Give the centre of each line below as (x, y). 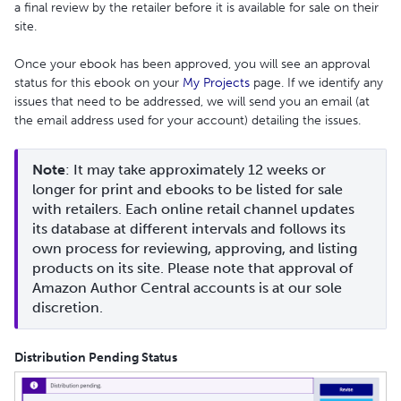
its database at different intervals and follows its (189, 229)
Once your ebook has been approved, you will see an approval (192, 64)
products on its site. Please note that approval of (192, 269)
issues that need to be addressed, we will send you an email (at (192, 102)
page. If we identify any (316, 83)
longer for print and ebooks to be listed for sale (188, 190)
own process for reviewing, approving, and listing (195, 249)
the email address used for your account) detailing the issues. (188, 121)
